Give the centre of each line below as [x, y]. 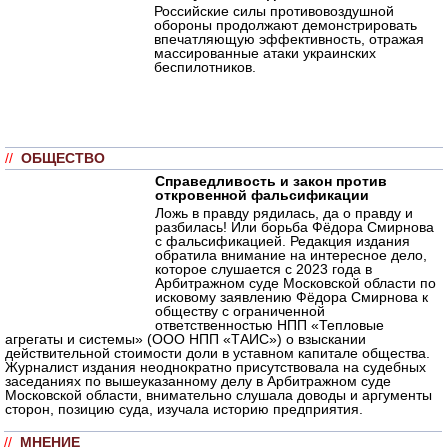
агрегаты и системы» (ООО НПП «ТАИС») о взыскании [185, 338]
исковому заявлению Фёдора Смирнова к [291, 296]
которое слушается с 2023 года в [263, 268]
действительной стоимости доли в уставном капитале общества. [217, 352]
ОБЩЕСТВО [63, 158]
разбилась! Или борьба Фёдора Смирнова [294, 226]
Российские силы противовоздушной [274, 10]
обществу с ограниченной [240, 310]
